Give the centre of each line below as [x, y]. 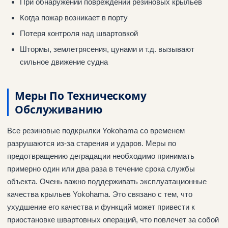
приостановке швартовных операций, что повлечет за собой [113, 220]
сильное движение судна [64, 62]
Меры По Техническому [81, 95]
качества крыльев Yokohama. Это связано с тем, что [100, 194]
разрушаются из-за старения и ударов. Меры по [92, 144]
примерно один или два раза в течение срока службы [101, 169]
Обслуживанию [59, 109]
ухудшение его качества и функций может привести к [101, 207]
